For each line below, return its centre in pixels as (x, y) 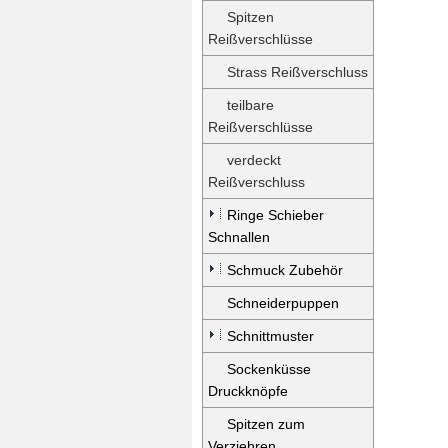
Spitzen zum (266, 424)
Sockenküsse (269, 369)
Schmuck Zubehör (285, 270)
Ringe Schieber (275, 215)
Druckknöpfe (248, 391)
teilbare (250, 105)
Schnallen (239, 237)
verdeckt (254, 160)
